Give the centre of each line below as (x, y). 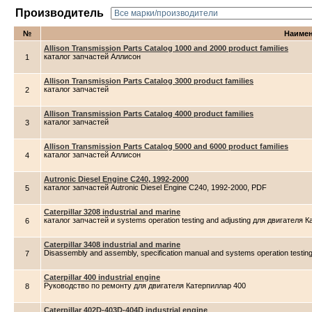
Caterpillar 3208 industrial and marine (112, 212)
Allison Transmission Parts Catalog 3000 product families (149, 81)
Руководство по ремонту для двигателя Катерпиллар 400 (145, 286)
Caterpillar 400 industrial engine (102, 277)
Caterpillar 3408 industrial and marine (112, 244)
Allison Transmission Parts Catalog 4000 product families (149, 114)
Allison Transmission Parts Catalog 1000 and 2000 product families (166, 48)
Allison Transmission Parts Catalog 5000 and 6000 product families (166, 146)
